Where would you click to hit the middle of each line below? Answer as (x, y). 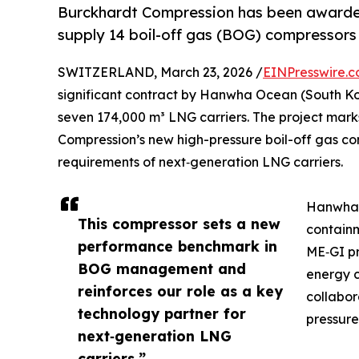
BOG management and (162, 269)
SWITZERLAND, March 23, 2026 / (160, 73)
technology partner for (162, 314)
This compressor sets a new (179, 224)
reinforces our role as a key (180, 291)
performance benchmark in (177, 246)
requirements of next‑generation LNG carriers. (200, 162)
